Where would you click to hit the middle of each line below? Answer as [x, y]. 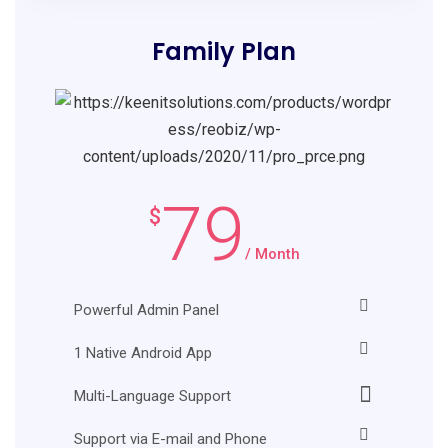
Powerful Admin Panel [146, 309]
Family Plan [224, 51]
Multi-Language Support [152, 395]
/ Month [272, 253]
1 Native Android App [143, 352]
